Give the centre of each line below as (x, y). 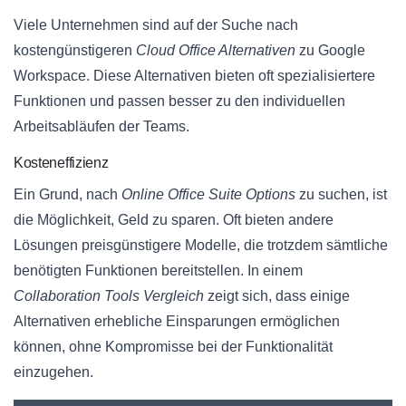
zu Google (330, 51)
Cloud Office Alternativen (216, 51)
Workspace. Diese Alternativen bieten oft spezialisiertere (194, 76)
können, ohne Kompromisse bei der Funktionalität (173, 347)
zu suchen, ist (341, 195)
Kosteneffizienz (61, 163)
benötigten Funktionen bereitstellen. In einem (158, 271)
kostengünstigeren (75, 51)
